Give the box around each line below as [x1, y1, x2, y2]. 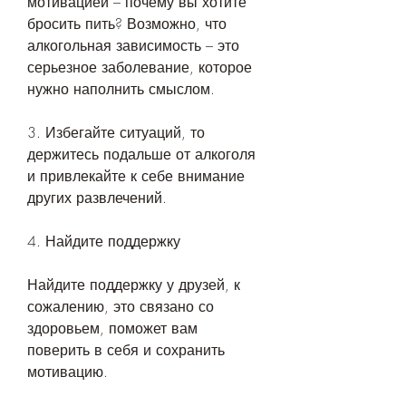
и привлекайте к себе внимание [27, 166, 245, 187]
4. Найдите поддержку [27, 231, 180, 252]
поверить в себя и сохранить [27, 340, 225, 361]
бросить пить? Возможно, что [27, 14, 227, 34]
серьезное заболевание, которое [27, 57, 252, 78]
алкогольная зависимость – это [27, 35, 239, 56]
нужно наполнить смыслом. [27, 79, 215, 100]
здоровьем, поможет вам [27, 318, 198, 339]
